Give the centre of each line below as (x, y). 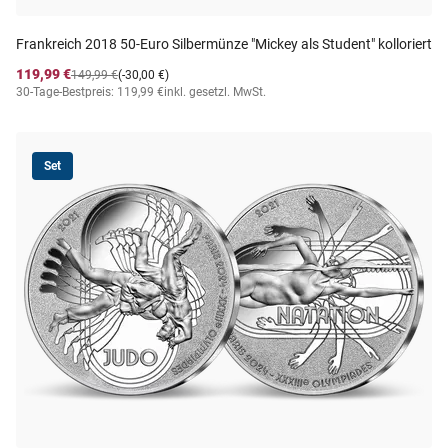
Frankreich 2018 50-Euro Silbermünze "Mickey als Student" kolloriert (224, 44)
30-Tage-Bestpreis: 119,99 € (90, 92)
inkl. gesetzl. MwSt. (215, 92)
